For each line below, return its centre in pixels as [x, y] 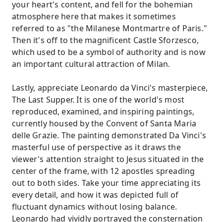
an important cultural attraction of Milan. [91, 64]
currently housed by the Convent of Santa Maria [104, 123]
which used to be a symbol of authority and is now [109, 52]
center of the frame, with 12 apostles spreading [104, 171]
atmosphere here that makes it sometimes [94, 16]
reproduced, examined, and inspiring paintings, [103, 111]
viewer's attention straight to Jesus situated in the [108, 159]
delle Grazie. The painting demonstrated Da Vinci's [109, 135]
